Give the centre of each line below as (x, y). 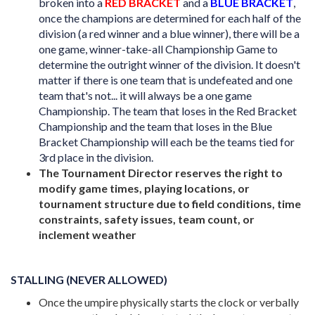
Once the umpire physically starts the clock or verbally (169, 302)
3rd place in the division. (96, 157)
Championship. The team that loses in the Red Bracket (168, 111)
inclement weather (88, 234)
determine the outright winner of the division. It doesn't (169, 64)
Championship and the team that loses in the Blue (155, 126)
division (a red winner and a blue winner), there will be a (169, 33)
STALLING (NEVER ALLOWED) (89, 279)
